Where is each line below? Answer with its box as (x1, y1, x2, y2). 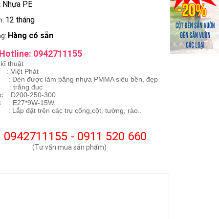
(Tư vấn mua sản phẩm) (32, 143, 107, 151)
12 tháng (5, 15, 35, 24)
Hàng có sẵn (8, 31, 54, 40)
